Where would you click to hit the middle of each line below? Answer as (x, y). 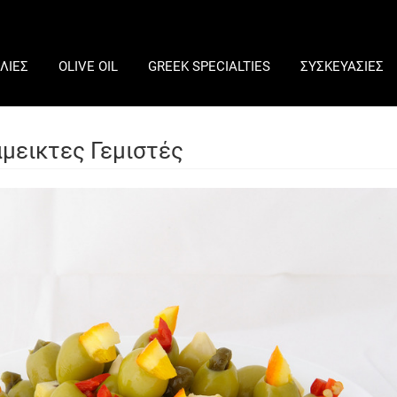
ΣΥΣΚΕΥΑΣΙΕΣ (342, 66)
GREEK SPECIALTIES (209, 66)
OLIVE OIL (88, 66)
